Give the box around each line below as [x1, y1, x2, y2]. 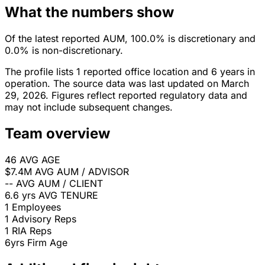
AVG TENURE [38, 189, 98, 202]
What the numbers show [5, 4, 174, 21]
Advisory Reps [12, 213, 76, 225]
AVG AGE [20, 154, 60, 166]
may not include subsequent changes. [5, 101, 173, 114]
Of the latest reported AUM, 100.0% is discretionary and [5, 33, 256, 45]
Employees [12, 201, 61, 214]
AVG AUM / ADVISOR [35, 166, 129, 178]
